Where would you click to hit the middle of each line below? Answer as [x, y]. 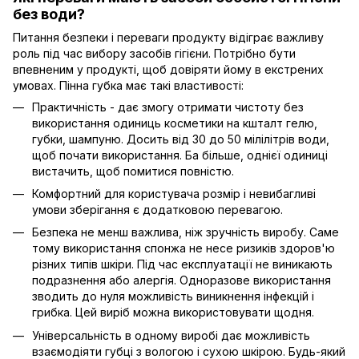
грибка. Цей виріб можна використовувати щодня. [173, 313]
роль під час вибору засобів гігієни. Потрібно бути [154, 53]
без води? [49, 14]
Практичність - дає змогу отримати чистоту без [168, 107]
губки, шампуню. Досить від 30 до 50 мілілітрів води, [181, 139]
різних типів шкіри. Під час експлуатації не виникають [182, 264]
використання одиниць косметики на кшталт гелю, [175, 123]
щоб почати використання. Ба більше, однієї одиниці [180, 155]
